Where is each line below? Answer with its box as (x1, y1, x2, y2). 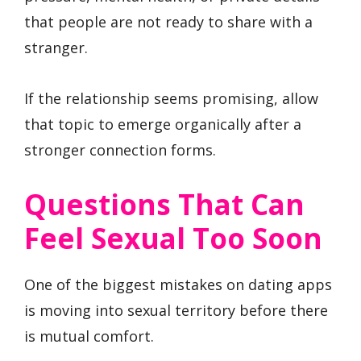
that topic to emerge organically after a (24, 114, 301, 134)
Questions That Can (24, 185, 305, 223)
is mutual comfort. (24, 326, 154, 346)
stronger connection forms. (24, 140, 216, 160)
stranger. (24, 38, 88, 58)
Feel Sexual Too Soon (24, 218, 322, 257)
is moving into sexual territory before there (24, 300, 328, 320)
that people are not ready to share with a (24, 12, 313, 32)
